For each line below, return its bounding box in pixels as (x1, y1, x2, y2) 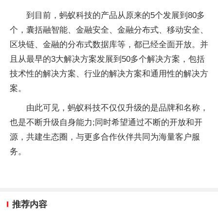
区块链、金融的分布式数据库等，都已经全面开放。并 (10, 39, 208, 49)
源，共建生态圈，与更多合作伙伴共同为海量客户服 (10, 132, 200, 142)
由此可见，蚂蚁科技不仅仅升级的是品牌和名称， (26, 103, 208, 112)
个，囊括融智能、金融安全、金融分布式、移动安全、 (10, 25, 208, 35)
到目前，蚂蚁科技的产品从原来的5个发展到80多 (26, 10, 205, 20)
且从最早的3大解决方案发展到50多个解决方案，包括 (10, 54, 205, 64)
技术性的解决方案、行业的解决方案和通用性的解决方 (10, 69, 208, 78)
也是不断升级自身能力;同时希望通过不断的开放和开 (10, 117, 202, 127)
